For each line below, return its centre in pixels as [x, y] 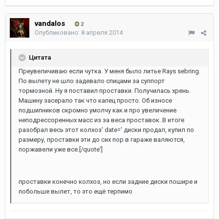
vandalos [50, 23]
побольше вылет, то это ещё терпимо [76, 191]
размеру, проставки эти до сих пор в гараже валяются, [102, 140]
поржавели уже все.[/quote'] [61, 149]
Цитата [39, 57]
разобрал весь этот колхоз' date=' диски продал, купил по [106, 130]
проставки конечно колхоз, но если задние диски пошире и [108, 182]
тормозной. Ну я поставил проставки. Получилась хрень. [105, 91]
